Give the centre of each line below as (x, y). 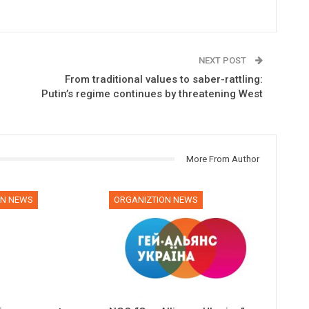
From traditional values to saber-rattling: (163, 79)
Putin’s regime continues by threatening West (152, 93)
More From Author (222, 159)
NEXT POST (223, 60)
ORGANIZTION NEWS (156, 200)
